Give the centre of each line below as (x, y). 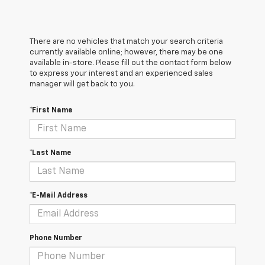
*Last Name (50, 153)
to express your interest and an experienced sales (121, 74)
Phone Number (56, 239)
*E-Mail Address (59, 196)
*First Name (51, 111)
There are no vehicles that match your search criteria (126, 42)
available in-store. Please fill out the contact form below (130, 63)
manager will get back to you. (82, 85)
